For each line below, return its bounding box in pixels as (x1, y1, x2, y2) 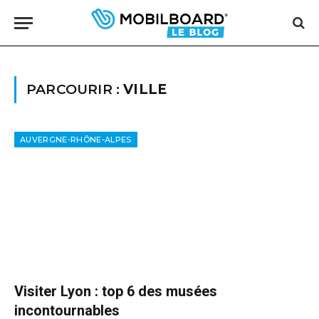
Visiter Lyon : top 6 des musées (14, 283, 217, 300)
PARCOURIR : (26, 81, 124, 98)
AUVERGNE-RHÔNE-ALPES (20, 135, 132, 145)
